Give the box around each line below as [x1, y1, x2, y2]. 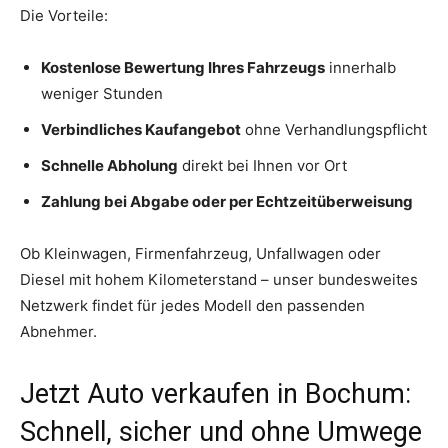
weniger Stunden [41, 83, 163, 103]
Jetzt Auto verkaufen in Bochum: [20, 377, 411, 410]
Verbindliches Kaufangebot [41, 119, 241, 139]
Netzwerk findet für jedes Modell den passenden [20, 295, 365, 315]
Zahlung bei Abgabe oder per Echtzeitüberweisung [41, 191, 413, 211]
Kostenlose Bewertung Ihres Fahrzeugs [41, 57, 325, 77]
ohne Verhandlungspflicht [241, 119, 427, 139]
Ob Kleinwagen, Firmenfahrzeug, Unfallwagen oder [20, 243, 381, 263]
